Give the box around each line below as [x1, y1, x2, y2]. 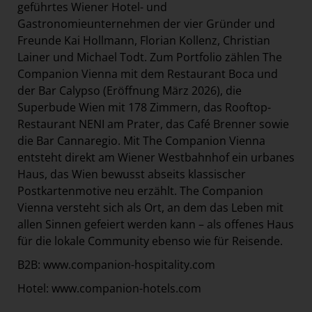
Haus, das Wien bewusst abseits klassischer [17, 166, 246, 182]
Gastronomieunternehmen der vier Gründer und [17, 16, 275, 32]
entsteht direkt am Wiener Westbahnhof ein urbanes [17, 150, 295, 166]
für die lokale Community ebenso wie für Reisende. [17, 233, 283, 249]
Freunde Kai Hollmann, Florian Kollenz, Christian [17, 33, 270, 49]
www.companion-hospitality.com [43, 257, 215, 273]
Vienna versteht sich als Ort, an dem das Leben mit [17, 200, 283, 216]
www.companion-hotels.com [52, 281, 201, 297]
